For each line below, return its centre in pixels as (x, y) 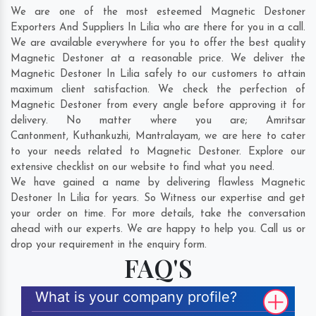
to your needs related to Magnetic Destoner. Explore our (158, 152)
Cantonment (38, 137)
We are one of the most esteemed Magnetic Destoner (158, 13)
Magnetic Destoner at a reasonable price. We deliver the (158, 59)
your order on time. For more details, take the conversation (158, 214)
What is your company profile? (136, 297)
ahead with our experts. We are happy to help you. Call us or (158, 230)
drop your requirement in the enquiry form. (109, 245)
